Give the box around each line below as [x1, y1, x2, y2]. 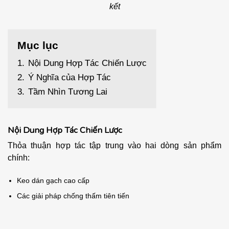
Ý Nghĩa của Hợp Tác [28, 72, 111, 82]
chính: [8, 153, 30, 163]
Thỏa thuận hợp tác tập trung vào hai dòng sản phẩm [8, 141, 221, 150]
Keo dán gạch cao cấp [17, 176, 90, 185]
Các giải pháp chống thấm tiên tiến [17, 192, 130, 200]
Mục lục [17, 39, 58, 51]
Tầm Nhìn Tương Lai [28, 86, 107, 97]
